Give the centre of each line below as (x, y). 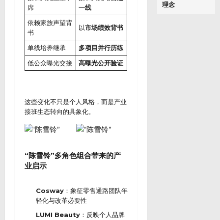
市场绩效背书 (104, 27)
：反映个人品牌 (102, 215)
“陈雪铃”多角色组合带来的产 (73, 155)
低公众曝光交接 (50, 63)
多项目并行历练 (101, 48)
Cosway (50, 190)
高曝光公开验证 (101, 63)
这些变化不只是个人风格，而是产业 (76, 101)
